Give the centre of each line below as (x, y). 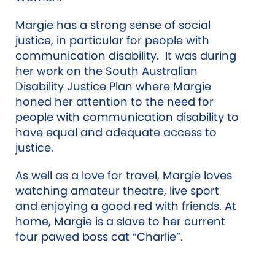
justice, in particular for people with (112, 40)
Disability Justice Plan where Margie (113, 86)
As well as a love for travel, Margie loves (124, 175)
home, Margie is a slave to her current (120, 221)
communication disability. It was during (126, 56)
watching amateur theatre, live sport (117, 191)
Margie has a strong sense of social (113, 25)
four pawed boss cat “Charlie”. (99, 237)
